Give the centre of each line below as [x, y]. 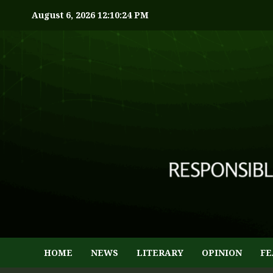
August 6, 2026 [65, 15]
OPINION [222, 253]
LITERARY [160, 253]
